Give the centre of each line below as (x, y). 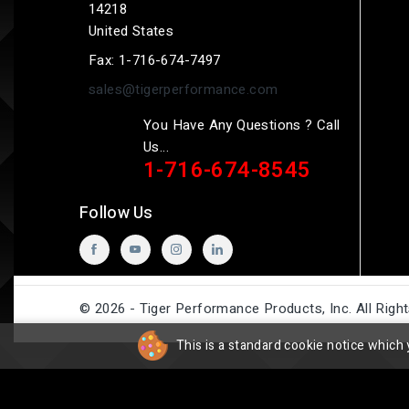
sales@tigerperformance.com (184, 89)
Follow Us (116, 213)
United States (131, 31)
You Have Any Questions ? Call (242, 125)
